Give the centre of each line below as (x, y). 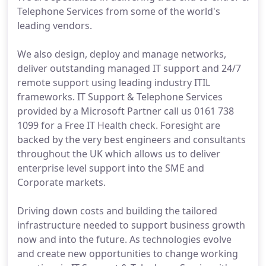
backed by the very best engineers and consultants (132, 140)
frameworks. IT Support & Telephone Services (120, 97)
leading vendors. (55, 26)
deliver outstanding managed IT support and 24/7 (129, 68)
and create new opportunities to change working (128, 254)
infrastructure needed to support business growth (131, 225)
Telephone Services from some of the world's (119, 11)
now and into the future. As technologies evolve (124, 239)
